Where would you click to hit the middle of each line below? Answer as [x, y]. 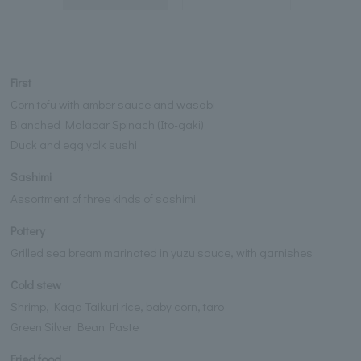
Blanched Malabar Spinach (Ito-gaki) [108, 124]
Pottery [28, 231]
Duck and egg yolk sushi [74, 144]
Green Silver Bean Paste [75, 327]
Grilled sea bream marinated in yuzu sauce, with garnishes [162, 252]
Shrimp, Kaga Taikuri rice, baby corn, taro [118, 307]
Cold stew [36, 285]
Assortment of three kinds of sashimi [104, 198]
